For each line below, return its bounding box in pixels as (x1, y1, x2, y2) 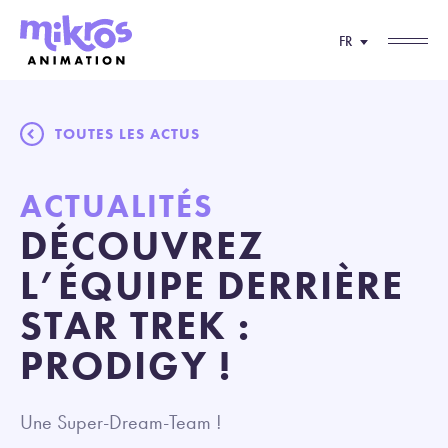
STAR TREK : (20, 300, 251, 351)
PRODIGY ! (20, 340, 232, 391)
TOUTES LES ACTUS (55, 124, 200, 144)
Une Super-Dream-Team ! (20, 409, 222, 435)
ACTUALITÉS (20, 186, 214, 227)
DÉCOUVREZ (20, 220, 265, 271)
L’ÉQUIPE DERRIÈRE (20, 260, 404, 311)
